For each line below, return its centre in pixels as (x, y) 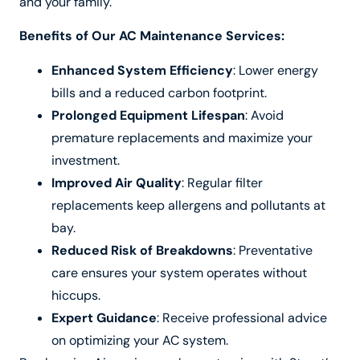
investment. (86, 160)
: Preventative (273, 250)
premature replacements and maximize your (182, 137)
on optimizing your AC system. (140, 340)
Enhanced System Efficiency (142, 70)
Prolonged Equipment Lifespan (148, 115)
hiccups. (76, 295)
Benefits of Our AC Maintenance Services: (152, 36)
